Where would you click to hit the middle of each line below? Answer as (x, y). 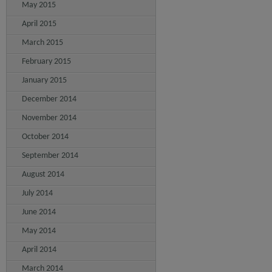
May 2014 (39, 231)
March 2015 (42, 43)
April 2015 (39, 24)
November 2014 (49, 118)
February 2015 (46, 62)
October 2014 (45, 137)
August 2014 (43, 175)
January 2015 (44, 80)
